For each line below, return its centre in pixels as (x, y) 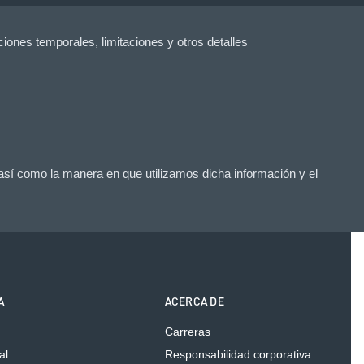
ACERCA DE (194, 302)
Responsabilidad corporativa (238, 354)
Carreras (187, 331)
